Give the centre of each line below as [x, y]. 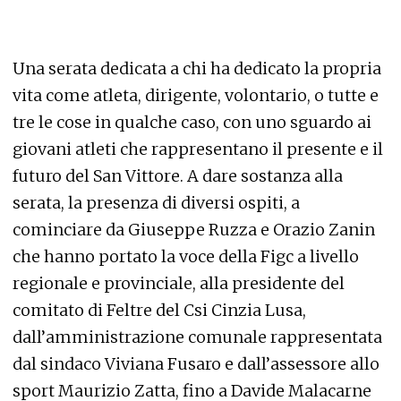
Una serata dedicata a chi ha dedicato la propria [197, 68]
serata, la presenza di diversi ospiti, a [156, 203]
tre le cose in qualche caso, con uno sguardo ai [192, 122]
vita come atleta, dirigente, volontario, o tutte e [196, 95]
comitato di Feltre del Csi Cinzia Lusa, [159, 310]
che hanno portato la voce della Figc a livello [186, 256]
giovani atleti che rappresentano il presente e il [198, 149]
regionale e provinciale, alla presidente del [179, 283]
